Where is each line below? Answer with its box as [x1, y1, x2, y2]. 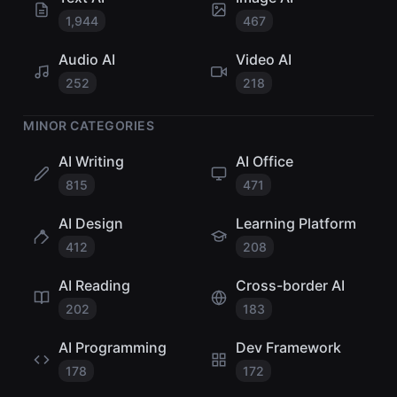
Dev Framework [235, 339, 341, 356]
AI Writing [58, 152, 124, 170]
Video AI [235, 51, 292, 68]
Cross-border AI [235, 276, 345, 294]
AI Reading [58, 276, 130, 294]
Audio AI [58, 51, 115, 68]
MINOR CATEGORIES [23, 118, 154, 133]
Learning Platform [235, 214, 356, 232]
